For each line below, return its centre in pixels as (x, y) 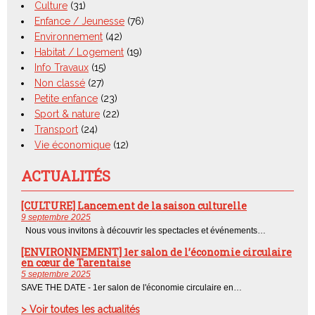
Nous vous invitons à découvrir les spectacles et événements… (143, 231)
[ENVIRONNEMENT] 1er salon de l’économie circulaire (156, 252)
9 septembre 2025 (56, 218)
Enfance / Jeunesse (79, 21)
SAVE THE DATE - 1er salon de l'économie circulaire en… (131, 288)
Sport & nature (67, 114)
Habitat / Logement (79, 52)
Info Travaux (62, 68)
